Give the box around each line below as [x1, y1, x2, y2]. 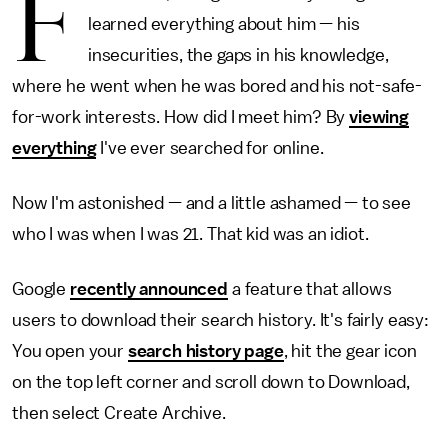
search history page [127, 342, 284, 360]
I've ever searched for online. [96, 139, 324, 157]
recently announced [69, 280, 229, 298]
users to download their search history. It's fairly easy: [12, 311, 429, 329]
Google [12, 280, 70, 298]
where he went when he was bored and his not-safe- [12, 77, 423, 95]
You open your [12, 342, 128, 360]
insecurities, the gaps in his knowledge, [87, 46, 389, 64]
